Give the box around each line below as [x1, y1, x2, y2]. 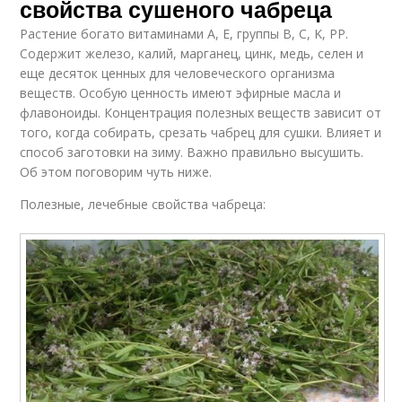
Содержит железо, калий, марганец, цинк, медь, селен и [20, 44, 364, 62]
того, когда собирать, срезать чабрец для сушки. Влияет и [20, 123, 382, 141]
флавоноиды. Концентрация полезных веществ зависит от [20, 103, 382, 121]
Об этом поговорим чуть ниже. [20, 162, 213, 180]
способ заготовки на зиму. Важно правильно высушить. [20, 143, 364, 161]
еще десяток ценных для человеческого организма [20, 64, 336, 82]
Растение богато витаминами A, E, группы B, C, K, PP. [20, 24, 349, 42]
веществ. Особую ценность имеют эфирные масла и [20, 83, 342, 101]
